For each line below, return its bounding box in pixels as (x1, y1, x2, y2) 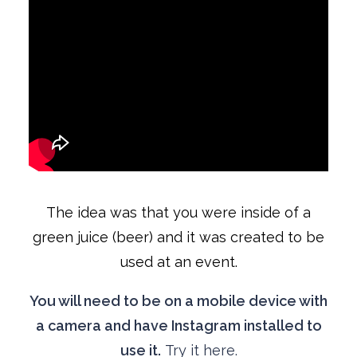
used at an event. (120, 253, 237, 270)
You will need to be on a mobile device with (29, 292, 328, 309)
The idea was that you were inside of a (46, 204, 311, 221)
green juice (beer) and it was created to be (33, 229, 324, 245)
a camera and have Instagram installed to (35, 317, 322, 334)
